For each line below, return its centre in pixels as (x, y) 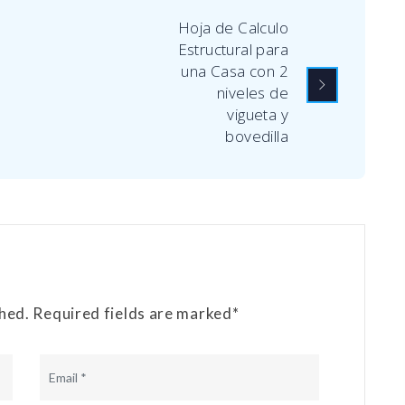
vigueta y (258, 115)
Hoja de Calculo (233, 28)
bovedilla (257, 137)
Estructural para (233, 50)
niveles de (252, 93)
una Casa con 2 (235, 71)
